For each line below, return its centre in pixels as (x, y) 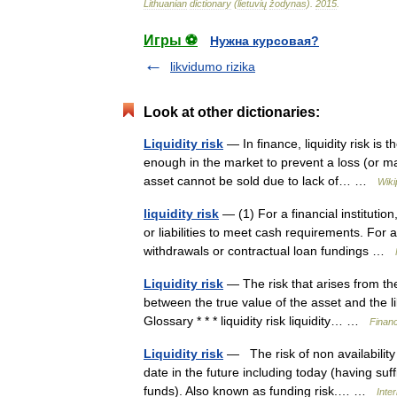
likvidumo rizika (213, 66)
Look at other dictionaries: (232, 112)
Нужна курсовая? (265, 41)
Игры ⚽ (171, 40)
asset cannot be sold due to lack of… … (261, 181)
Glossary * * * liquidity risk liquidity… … (257, 321)
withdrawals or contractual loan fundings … (269, 251)
